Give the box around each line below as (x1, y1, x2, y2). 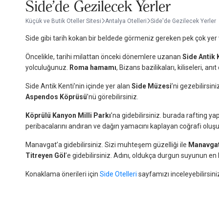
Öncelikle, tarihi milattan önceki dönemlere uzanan (25, 53, 182, 61)
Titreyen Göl (25, 152, 66, 159)
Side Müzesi (131, 82, 172, 90)
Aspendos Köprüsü (25, 93, 87, 101)
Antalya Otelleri (105, 18, 147, 24)
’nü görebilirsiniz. (87, 93, 143, 101)
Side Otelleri (98, 170, 138, 178)
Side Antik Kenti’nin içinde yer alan (25, 82, 131, 90)
